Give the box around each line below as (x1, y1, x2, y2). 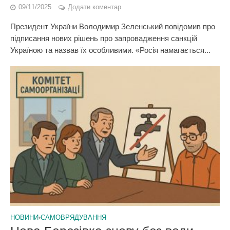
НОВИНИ (10, 214, 39, 221)
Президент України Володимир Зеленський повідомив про (10, 22, 215, 31)
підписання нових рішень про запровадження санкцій (10, 34, 197, 43)
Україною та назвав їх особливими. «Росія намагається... (10, 46, 210, 54)
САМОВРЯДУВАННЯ (41, 214, 106, 221)
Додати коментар (68, 4, 121, 11)
